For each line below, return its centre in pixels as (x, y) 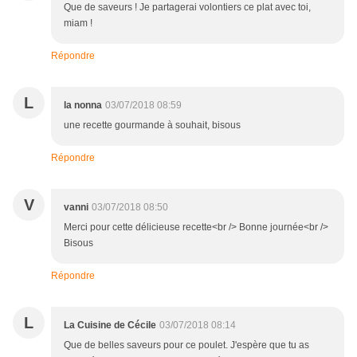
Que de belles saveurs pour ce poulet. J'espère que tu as (186, 345)
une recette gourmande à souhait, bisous (152, 126)
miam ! (78, 24)
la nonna (83, 106)
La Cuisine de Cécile (110, 326)
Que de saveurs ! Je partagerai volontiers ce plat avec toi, (187, 8)
